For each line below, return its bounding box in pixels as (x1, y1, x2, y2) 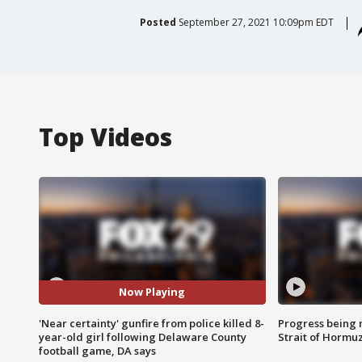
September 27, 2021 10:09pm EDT (178, 15, 334, 29)
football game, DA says (39, 343, 156, 358)
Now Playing (119, 284, 186, 300)
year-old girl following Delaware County (39, 329, 246, 344)
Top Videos (39, 120, 172, 154)
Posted (139, 15, 176, 29)
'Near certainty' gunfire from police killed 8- (39, 315, 264, 330)
